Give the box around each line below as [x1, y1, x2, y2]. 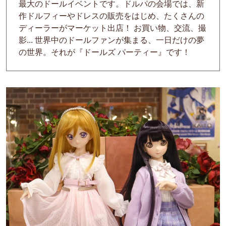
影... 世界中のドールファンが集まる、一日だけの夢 [19, 35, 204, 44]
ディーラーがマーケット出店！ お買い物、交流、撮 [19, 23, 206, 32]
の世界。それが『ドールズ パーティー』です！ [19, 47, 190, 56]
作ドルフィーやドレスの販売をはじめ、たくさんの [19, 11, 204, 20]
